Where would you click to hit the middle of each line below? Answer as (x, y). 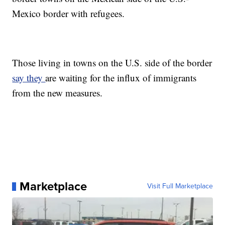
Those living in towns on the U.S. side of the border (112, 63)
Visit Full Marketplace (180, 186)
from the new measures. (58, 93)
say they (29, 78)
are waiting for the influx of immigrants (121, 78)
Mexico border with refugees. (69, 14)
